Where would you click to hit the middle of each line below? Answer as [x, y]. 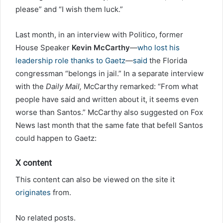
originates [33, 192]
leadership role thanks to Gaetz [70, 61]
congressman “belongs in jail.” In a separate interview [110, 74]
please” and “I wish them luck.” [69, 9]
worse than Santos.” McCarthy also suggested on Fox [109, 112]
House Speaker [44, 48]
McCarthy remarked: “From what [140, 87]
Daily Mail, [64, 87]
